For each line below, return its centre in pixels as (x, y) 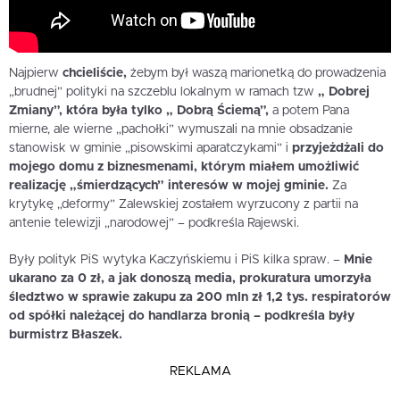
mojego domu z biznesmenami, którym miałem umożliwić (184, 167)
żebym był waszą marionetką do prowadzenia (256, 74)
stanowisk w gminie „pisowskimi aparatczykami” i (149, 149)
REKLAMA (200, 372)
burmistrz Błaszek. (66, 335)
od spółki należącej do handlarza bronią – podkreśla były (182, 317)
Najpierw (36, 74)
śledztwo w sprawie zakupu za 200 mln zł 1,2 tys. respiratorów (200, 298)
